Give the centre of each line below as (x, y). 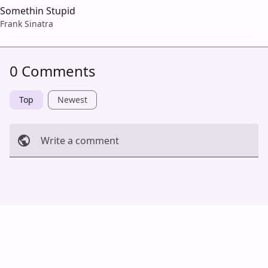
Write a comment (80, 141)
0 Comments (53, 71)
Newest (72, 100)
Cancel (30, 173)
